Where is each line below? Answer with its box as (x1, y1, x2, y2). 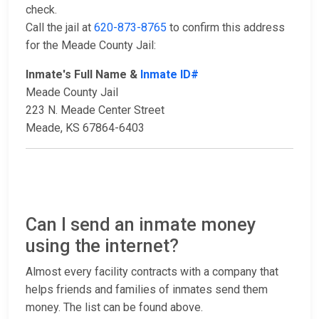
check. (26, 3, 57, 17)
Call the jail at (26, 21, 94, 35)
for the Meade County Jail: (26, 38, 156, 53)
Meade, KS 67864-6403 (26, 121, 145, 135)
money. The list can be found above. (26, 300, 203, 315)
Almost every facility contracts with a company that (26, 265, 278, 279)
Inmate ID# (140, 68, 199, 82)
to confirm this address (167, 21, 285, 35)
